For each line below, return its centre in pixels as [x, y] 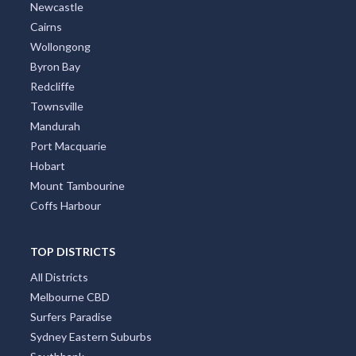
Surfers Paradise [71, 317]
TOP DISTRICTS [72, 252]
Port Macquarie [68, 146]
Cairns [46, 27]
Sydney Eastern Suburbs [91, 337]
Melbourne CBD [70, 297]
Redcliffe [52, 86]
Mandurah [55, 126]
